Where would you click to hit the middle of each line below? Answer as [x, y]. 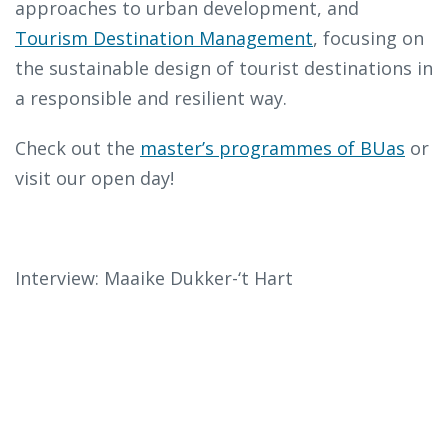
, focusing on [368, 38]
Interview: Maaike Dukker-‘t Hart [154, 278]
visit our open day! [94, 178]
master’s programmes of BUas [272, 148]
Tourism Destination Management [164, 38]
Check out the [77, 148]
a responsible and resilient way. [151, 98]
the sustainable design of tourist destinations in [224, 68]
